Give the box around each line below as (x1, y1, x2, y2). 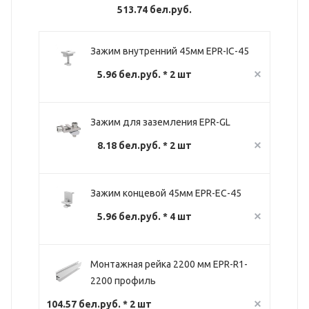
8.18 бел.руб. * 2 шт (97, 139, 192, 151)
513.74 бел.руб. (117, 3, 192, 15)
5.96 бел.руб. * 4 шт (97, 210, 192, 222)
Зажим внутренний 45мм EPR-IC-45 (90, 45, 249, 57)
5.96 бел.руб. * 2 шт (97, 68, 192, 80)
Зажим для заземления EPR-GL (90, 116, 230, 128)
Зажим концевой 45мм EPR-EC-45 (90, 187, 241, 199)
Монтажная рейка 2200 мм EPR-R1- (90, 258, 248, 270)
